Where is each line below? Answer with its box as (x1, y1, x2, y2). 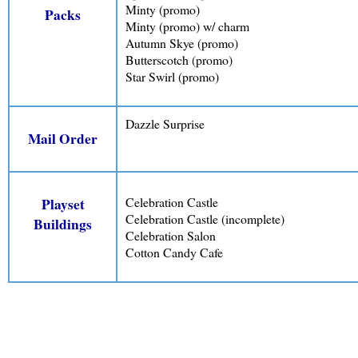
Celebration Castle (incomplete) (125, 209, 284, 227)
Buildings (34, 214, 92, 235)
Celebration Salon (125, 226, 216, 244)
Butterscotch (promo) (125, 50, 233, 68)
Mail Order (28, 129, 97, 149)
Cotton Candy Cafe (125, 243, 223, 261)
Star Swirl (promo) (125, 67, 219, 85)
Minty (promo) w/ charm (125, 17, 249, 34)
